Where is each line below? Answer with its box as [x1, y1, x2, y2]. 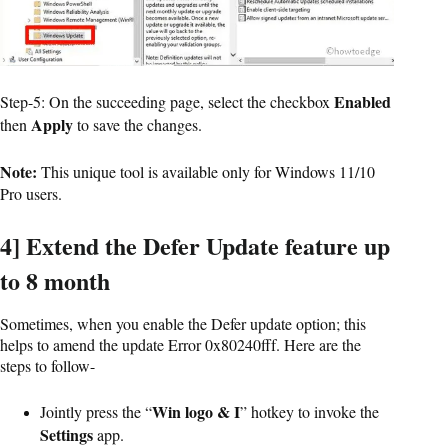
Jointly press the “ [40, 400, 152, 422]
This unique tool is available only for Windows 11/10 [37, 161, 375, 183]
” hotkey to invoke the [240, 400, 379, 422]
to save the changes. [73, 114, 202, 136]
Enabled [334, 90, 391, 114]
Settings [40, 422, 93, 446]
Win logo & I [152, 399, 240, 423]
